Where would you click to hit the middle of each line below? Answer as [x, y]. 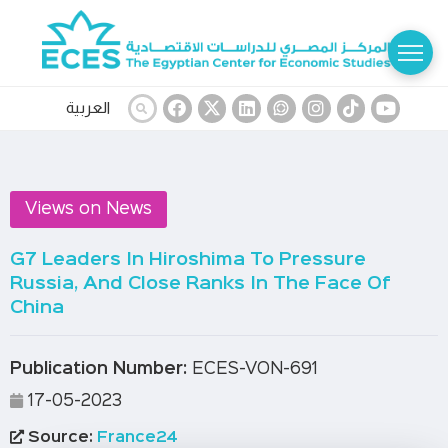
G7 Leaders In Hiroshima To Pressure [188, 259]
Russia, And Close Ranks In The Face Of [200, 283]
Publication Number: [98, 369]
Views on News [88, 209]
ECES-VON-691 [252, 369]
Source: [58, 437]
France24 [135, 437]
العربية [87, 107]
